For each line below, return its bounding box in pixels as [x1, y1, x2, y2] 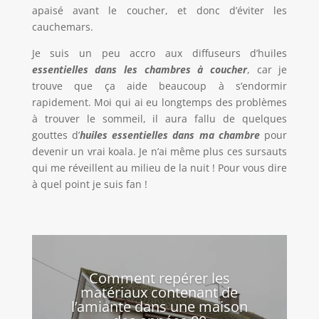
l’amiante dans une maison [70, 296, 248, 316]
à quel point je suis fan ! [31, 177, 147, 192]
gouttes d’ [31, 128, 80, 142]
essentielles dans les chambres [31, 63, 198, 77]
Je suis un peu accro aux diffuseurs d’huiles [31, 46, 288, 61]
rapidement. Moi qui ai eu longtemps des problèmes [31, 95, 288, 110]
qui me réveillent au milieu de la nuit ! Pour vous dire [31, 161, 288, 175]
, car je [246, 63, 288, 77]
